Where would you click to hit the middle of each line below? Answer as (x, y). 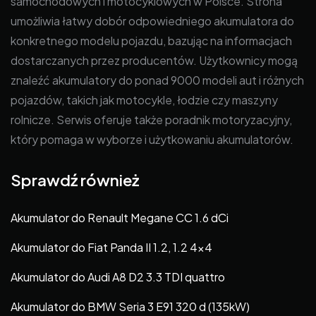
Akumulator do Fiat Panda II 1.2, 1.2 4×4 (111, 248)
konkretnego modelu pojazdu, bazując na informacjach (151, 40)
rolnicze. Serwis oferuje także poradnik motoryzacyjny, (151, 119)
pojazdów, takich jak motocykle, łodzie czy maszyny (144, 99)
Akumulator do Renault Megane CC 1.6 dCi (120, 218)
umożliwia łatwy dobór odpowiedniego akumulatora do (152, 20)
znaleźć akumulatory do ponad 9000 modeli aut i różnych (157, 80)
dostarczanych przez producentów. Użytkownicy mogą (154, 60)
